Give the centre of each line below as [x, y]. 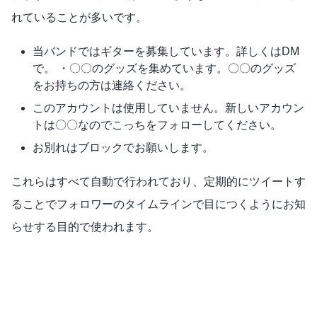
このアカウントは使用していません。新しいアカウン [168, 108]
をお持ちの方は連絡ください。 [112, 86]
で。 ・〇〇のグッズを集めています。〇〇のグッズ [164, 69]
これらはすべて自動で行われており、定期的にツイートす [158, 182]
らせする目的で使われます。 [85, 227]
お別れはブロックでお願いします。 [123, 148]
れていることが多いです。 [79, 18]
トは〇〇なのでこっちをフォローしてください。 [157, 125]
